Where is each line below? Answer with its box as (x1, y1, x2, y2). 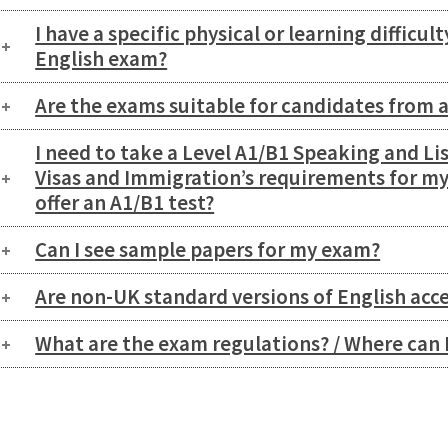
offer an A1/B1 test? (35, 189, 215, 217)
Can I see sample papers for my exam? (35, 236, 381, 264)
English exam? (35, 45, 168, 73)
